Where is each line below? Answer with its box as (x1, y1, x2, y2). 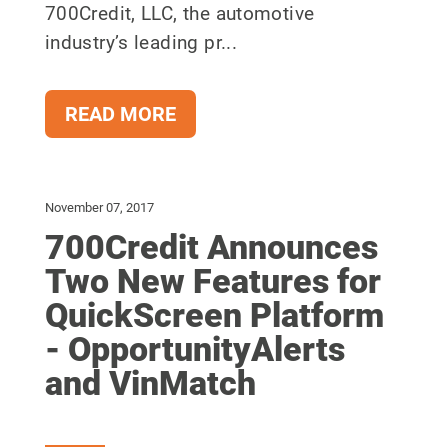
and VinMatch (44, 363, 256, 404)
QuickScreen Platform (44, 295, 384, 336)
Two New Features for (44, 261, 381, 302)
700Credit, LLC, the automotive (44, 2, 315, 26)
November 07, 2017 (44, 200, 154, 216)
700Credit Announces (44, 227, 378, 268)
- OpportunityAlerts (44, 329, 345, 370)
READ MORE (64, 102, 176, 127)
